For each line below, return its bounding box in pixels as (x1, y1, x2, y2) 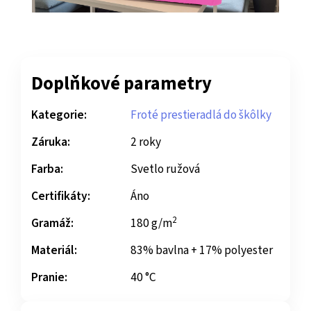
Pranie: (31, 269, 67, 287)
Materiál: (31, 242, 77, 260)
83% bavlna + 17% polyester (131, 242, 273, 260)
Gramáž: (31, 215, 74, 233)
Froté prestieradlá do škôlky (131, 106, 271, 124)
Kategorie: (31, 106, 87, 124)
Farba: (31, 160, 63, 178)
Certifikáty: (31, 187, 90, 205)
